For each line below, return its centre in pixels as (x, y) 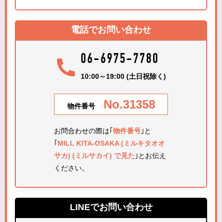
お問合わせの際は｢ (83, 131)
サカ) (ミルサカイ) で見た (94, 156)
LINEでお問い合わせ (111, 207)
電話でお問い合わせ (111, 30)
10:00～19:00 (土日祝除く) (123, 76)
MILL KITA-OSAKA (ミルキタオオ (111, 143)
